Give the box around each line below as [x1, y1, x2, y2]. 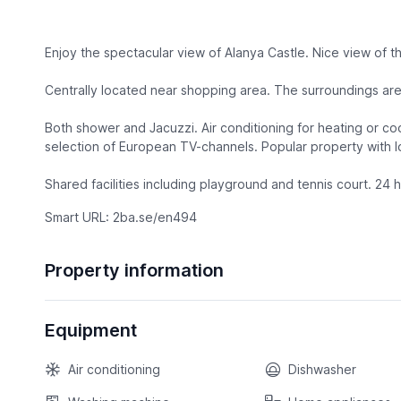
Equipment [44, 320, 137, 342]
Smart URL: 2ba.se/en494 [44, 209, 197, 226]
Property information [44, 260, 224, 282]
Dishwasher [288, 362, 357, 378]
